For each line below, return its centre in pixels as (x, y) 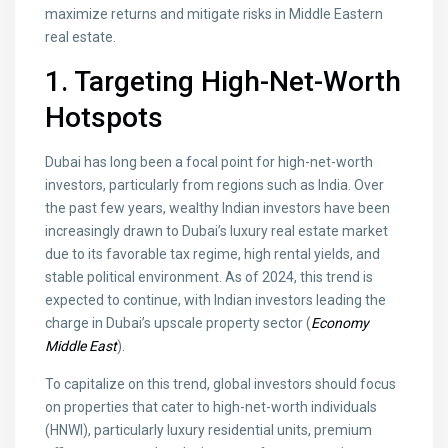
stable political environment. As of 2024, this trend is (209, 277)
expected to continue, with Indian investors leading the (216, 300)
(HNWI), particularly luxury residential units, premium (209, 430)
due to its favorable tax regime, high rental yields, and (213, 254)
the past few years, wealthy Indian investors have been (218, 208)
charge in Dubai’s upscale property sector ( (178, 323)
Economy (340, 323)
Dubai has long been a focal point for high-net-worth (209, 162)
